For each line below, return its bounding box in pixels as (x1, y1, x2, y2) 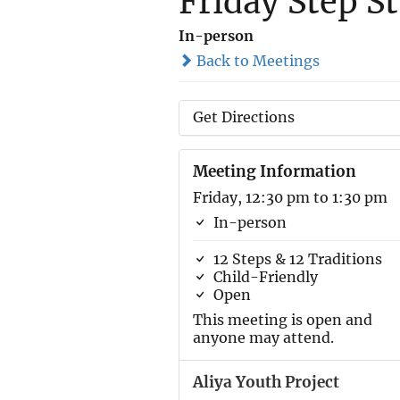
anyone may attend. (192, 329, 334, 346)
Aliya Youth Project (192, 372, 339, 392)
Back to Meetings (192, 52, 320, 70)
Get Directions (192, 108, 295, 126)
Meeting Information (192, 162, 356, 181)
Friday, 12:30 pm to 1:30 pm (192, 188, 387, 206)
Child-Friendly (209, 268, 318, 286)
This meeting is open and (192, 311, 372, 329)
